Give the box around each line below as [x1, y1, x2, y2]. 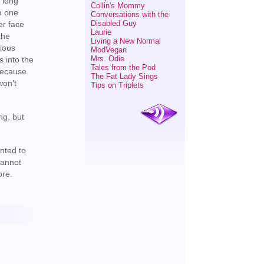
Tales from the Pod [90, 63, 156, 72]
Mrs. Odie [90, 54, 124, 63]
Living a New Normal [90, 37, 161, 45]
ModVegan [90, 45, 127, 54]
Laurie [90, 28, 111, 37]
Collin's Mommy [90, 1, 145, 10]
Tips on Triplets [90, 81, 144, 90]
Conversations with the [90, 10, 169, 19]
